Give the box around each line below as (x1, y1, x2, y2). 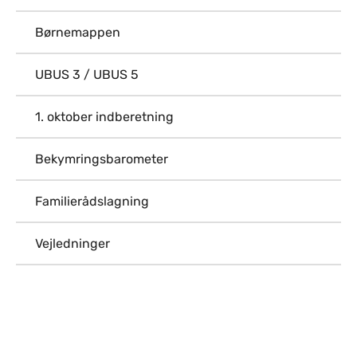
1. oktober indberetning (35, 109, 174, 124)
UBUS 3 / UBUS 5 (35, 67, 139, 82)
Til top (313, 318, 350, 334)
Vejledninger (35, 236, 110, 251)
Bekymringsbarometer (35, 151, 168, 167)
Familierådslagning (35, 194, 149, 209)
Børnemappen (35, 25, 120, 40)
